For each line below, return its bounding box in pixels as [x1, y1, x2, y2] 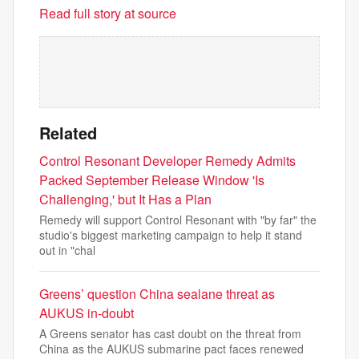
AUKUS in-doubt [39, 304, 134, 322]
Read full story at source [39, 4, 176, 22]
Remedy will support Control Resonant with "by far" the [39, 212, 317, 228]
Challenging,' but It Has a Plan [39, 190, 212, 208]
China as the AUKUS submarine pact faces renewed [39, 341, 304, 357]
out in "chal [39, 242, 95, 258]
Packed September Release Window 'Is [39, 171, 264, 189]
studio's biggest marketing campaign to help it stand [39, 227, 302, 243]
